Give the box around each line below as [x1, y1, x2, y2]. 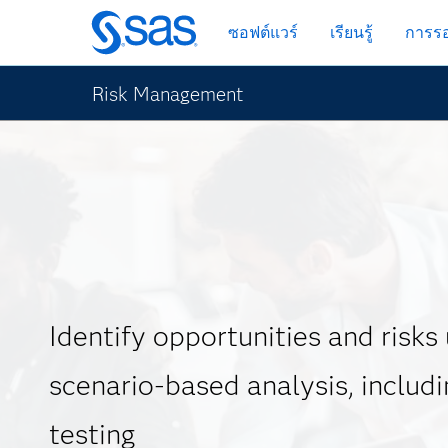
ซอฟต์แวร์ [228, 23, 298, 42]
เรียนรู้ [330, 23, 373, 42]
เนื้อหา [82, 75, 128, 92]
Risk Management [92, 82, 243, 106]
